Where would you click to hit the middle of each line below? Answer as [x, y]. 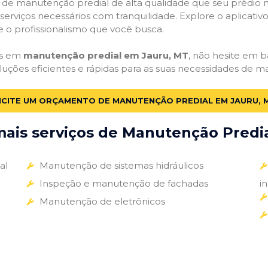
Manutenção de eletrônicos [102, 201]
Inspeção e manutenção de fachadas [124, 183]
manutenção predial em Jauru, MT [106, 56]
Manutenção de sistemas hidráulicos [121, 165]
